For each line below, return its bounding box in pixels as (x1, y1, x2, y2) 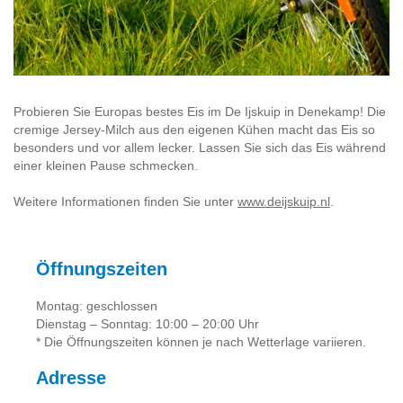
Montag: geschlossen (36, 299, 157, 313)
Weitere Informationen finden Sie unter (13, 194, 237, 209)
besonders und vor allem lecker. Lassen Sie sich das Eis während (13, 140, 386, 155)
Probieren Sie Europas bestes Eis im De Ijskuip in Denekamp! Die (13, 104, 386, 119)
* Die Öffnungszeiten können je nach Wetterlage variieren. (36, 335, 366, 349)
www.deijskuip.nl (237, 194, 330, 209)
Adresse (36, 368, 106, 388)
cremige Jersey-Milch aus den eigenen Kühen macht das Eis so (13, 122, 375, 137)
